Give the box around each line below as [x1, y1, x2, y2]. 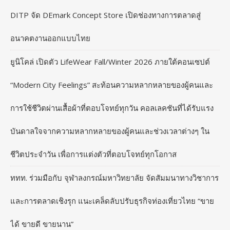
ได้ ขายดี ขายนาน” [10, 218, 73, 229]
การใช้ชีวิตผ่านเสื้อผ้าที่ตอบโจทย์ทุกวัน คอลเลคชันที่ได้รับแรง [10, 102, 214, 113]
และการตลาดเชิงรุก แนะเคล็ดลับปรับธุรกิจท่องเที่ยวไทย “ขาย [10, 195, 214, 206]
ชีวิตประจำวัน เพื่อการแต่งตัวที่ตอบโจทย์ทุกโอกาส [10, 148, 177, 159]
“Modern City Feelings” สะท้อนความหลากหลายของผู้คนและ [10, 79, 213, 90]
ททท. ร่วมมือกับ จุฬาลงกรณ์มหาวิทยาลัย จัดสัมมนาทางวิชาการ [10, 172, 219, 183]
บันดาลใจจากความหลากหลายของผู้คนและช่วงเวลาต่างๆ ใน [10, 125, 209, 136]
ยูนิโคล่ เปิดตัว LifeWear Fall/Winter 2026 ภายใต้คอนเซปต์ [10, 56, 210, 67]
